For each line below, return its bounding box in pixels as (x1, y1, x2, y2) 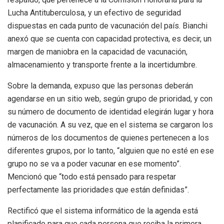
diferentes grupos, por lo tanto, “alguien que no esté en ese (7, 145, 214, 155)
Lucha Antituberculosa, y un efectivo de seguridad (7, 7, 181, 17)
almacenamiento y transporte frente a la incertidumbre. (7, 59, 197, 69)
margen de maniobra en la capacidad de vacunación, (7, 46, 187, 56)
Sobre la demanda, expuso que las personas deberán (7, 80, 193, 90)
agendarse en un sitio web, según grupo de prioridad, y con (7, 93, 212, 103)
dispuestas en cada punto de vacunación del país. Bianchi (7, 20, 207, 30)
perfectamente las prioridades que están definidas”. (7, 184, 189, 194)
